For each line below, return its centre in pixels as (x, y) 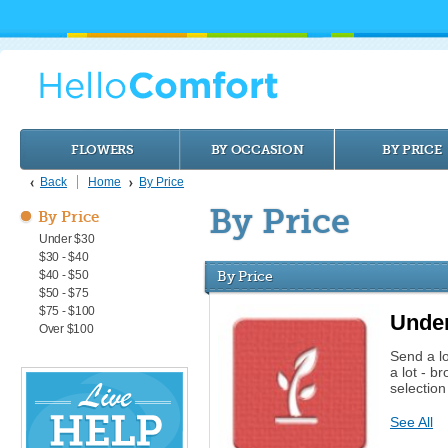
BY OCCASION (257, 149)
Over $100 (66, 329)
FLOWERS (102, 149)
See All (411, 422)
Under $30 (67, 239)
